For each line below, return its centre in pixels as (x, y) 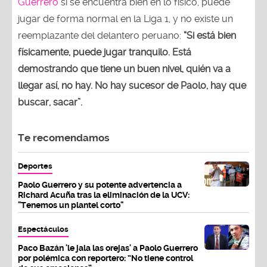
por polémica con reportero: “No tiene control (105, 258)
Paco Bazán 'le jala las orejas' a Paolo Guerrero (108, 248)
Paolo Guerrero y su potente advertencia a (100, 184)
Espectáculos (43, 229)
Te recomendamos (64, 137)
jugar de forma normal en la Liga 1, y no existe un (125, 18)
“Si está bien (210, 35)
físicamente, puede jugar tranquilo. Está (105, 52)
